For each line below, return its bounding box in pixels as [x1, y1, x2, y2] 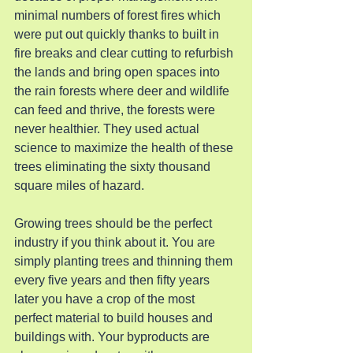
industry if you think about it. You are [14, 236, 218, 249]
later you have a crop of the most [14, 292, 198, 306]
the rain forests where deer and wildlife [14, 84, 232, 98]
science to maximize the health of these [14, 141, 236, 154]
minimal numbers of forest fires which [14, 9, 224, 22]
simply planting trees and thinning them [14, 255, 236, 268]
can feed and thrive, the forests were [14, 103, 218, 117]
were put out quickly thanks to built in [14, 28, 222, 41]
